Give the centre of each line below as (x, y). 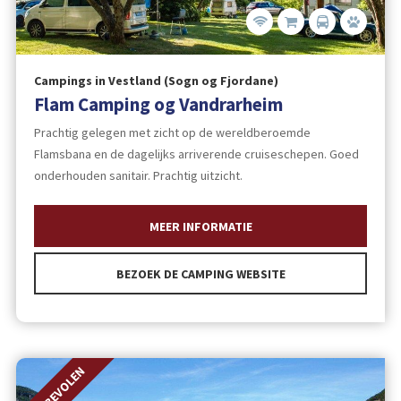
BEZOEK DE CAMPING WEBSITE (200, 273)
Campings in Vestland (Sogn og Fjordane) (156, 80)
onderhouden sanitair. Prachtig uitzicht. (138, 176)
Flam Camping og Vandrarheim (158, 104)
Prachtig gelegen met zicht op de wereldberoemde (172, 133)
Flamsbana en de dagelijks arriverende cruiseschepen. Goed (196, 154)
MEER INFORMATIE (200, 227)
